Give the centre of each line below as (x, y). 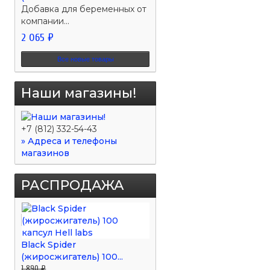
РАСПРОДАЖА (73, 186)
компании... (46, 21)
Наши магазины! (79, 93)
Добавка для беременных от (84, 9)
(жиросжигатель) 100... (72, 257)
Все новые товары (85, 59)
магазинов (46, 153)
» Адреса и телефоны (69, 141)
